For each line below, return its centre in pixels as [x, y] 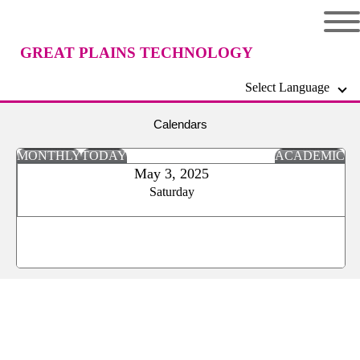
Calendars [180, 124]
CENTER [137, 110]
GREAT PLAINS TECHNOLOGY [137, 53]
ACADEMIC [310, 155]
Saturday [172, 192]
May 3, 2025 [172, 174]
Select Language [292, 87]
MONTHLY [49, 155]
